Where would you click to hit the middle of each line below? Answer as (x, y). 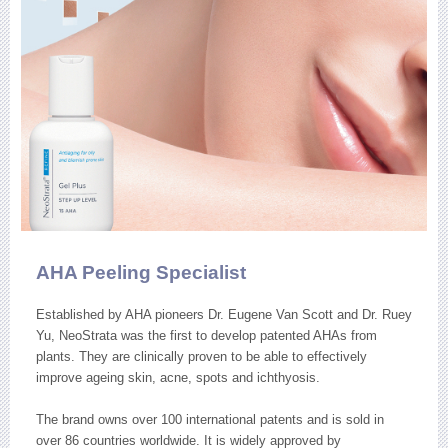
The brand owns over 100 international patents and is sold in (210, 420)
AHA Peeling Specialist (141, 273)
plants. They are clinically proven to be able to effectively (201, 357)
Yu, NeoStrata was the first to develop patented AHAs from (206, 336)
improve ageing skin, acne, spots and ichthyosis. (178, 378)
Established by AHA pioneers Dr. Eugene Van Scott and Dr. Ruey (224, 315)
